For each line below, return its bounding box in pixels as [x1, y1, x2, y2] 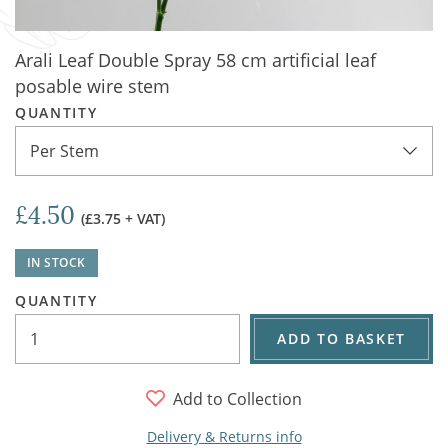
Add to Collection [173, 387, 302, 410]
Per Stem [30, 140, 99, 162]
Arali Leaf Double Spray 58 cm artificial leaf [15, 48, 376, 72]
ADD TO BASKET [277, 329, 406, 348]
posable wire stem [15, 74, 170, 98]
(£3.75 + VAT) [81, 209, 165, 228]
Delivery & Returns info [146, 427, 302, 446]
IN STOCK [27, 254, 86, 271]
